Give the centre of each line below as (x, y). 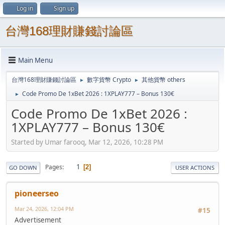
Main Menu (35, 60)
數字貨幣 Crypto (109, 80)
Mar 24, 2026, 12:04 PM (44, 208)
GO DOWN (23, 167)
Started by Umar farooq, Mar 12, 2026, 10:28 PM (87, 142)
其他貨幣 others (163, 80)
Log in (25, 8)
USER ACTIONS (195, 167)
